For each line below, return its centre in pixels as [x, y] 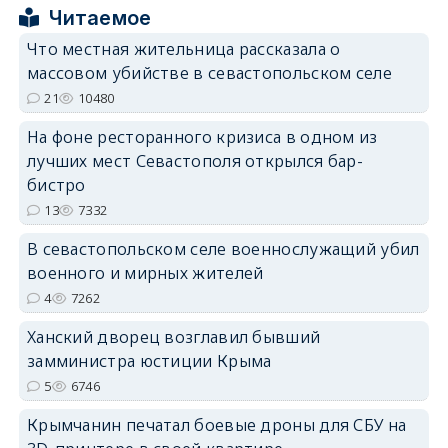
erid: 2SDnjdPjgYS [385, 211]
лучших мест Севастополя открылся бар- [195, 161]
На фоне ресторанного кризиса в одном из [202, 137]
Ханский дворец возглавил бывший [173, 337]
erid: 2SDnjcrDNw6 [382, 66]
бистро [56, 185]
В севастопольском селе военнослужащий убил [223, 249]
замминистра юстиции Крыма [149, 361]
